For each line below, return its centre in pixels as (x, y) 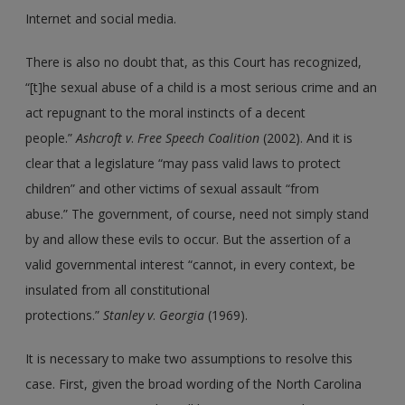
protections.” (65, 315)
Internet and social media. (101, 18)
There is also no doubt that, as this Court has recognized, (194, 61)
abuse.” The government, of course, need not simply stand (198, 213)
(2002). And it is (306, 137)
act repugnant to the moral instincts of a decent (166, 112)
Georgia (182, 315)
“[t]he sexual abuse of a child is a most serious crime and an (202, 87)
